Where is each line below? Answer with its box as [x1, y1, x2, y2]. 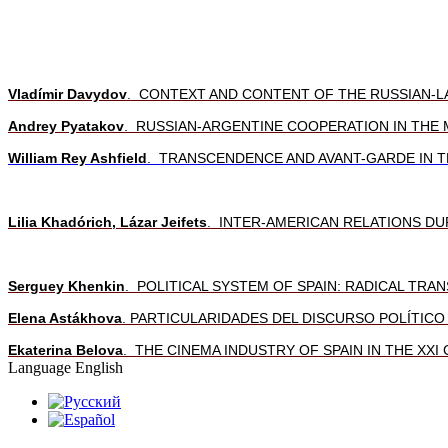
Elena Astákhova [8, 309, 122, 326]
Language [8, 358, 75, 376]
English [75, 358, 123, 376]
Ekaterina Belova [8, 341, 123, 358]
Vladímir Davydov [8, 85, 127, 102]
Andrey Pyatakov [8, 117, 124, 134]
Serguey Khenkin [8, 277, 125, 294]
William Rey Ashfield [8, 149, 147, 166]
